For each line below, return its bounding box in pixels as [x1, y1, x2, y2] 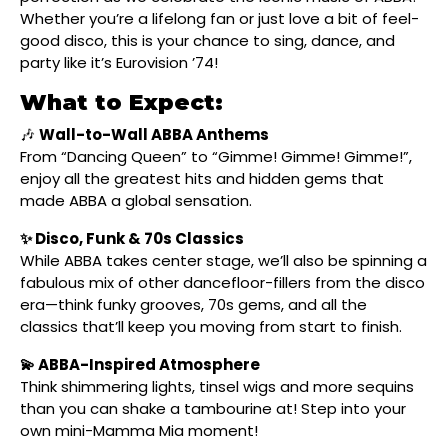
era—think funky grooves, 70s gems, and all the [20, 293, 367, 315]
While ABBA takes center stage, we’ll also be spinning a [20, 249, 427, 271]
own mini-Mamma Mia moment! [20, 419, 258, 441]
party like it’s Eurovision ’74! [20, 51, 218, 73]
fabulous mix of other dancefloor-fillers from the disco [20, 271, 425, 293]
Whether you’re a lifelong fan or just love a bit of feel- [20, 7, 419, 29]
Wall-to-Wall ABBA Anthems [39, 123, 269, 145]
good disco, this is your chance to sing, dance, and [20, 29, 395, 51]
